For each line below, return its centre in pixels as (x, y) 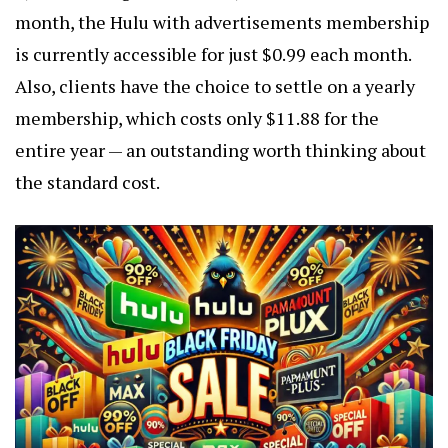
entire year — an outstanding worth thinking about (220, 149)
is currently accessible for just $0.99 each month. (213, 53)
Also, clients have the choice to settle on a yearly (215, 85)
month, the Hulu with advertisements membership (222, 21)
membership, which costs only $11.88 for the (197, 117)
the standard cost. (87, 181)
